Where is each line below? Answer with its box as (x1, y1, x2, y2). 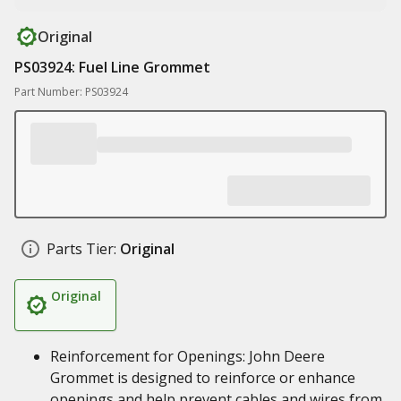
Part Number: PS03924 (14, 84, 128, 99)
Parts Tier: (47, 239, 116, 259)
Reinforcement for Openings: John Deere (50, 346, 325, 366)
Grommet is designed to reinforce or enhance (50, 368, 355, 388)
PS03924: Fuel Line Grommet (14, 57, 210, 77)
